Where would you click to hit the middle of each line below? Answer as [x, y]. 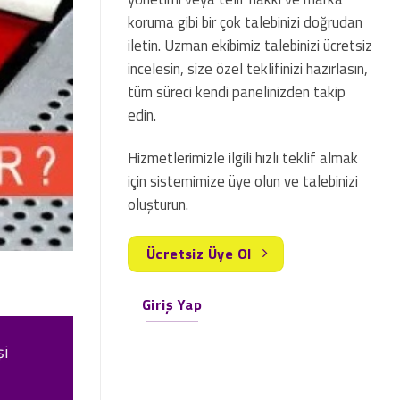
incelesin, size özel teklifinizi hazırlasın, [248, 69]
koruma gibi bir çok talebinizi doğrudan [245, 23]
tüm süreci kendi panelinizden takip [237, 92]
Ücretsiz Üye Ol [199, 253]
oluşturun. [158, 204]
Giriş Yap [172, 304]
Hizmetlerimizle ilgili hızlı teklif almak [243, 158]
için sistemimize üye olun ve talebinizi [243, 181]
